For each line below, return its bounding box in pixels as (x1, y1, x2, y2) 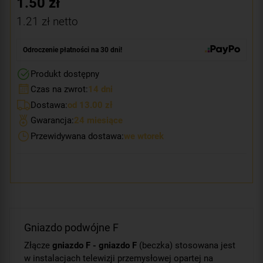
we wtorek (124, 130, 164, 141)
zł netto (39, 14, 78, 28)
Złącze (24, 240, 52, 251)
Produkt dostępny (31, 68, 99, 79)
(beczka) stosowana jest (137, 240, 235, 251)
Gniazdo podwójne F (24, 221, 119, 234)
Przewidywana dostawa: (31, 130, 124, 141)
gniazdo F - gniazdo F (52, 240, 137, 251)
